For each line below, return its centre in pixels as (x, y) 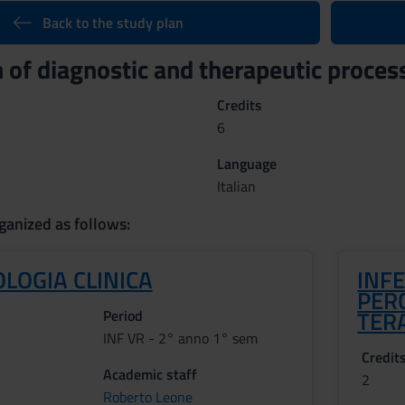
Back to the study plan (113, 23)
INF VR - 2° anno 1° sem (180, 338)
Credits (239, 105)
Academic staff (150, 374)
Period (122, 316)
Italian (236, 186)
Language (246, 164)
